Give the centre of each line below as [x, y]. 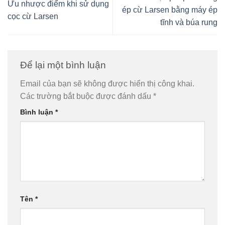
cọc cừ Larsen [33, 16]
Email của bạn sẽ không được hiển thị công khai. [107, 84]
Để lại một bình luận [64, 65]
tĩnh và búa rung [189, 23]
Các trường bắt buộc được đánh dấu [87, 96]
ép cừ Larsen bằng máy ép [170, 10]
